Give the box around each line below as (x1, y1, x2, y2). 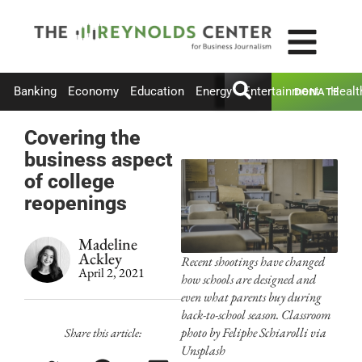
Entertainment (243, 84, 319, 99)
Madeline (78, 233, 137, 255)
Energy (196, 84, 232, 99)
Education (130, 84, 184, 99)
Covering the (24, 125, 141, 149)
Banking (14, 84, 57, 99)
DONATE (293, 85, 340, 98)
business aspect (24, 147, 173, 171)
